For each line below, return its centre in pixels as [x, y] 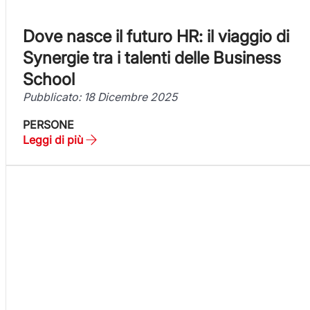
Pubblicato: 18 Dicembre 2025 [100, 97]
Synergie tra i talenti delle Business [152, 57]
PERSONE [48, 124]
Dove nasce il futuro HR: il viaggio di [156, 36]
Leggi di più [53, 139]
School [49, 79]
